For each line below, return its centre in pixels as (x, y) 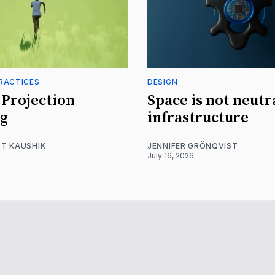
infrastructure (198, 118)
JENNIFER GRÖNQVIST (193, 145)
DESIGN (163, 82)
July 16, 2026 (171, 155)
